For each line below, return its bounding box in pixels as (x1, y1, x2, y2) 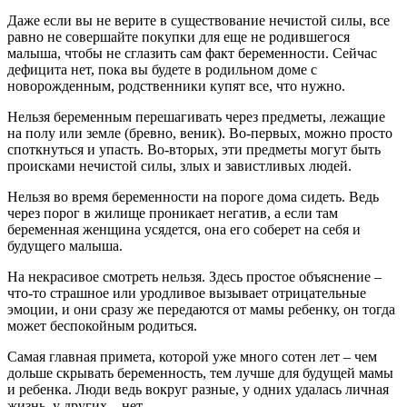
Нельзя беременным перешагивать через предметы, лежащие (7, 109, 385, 124)
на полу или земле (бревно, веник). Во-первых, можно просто (7, 125, 392, 141)
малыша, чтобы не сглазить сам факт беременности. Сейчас (7, 45, 377, 61)
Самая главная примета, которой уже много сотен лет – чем (7, 349, 377, 364)
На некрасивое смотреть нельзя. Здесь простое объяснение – (7, 269, 382, 284)
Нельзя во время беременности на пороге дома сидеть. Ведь (7, 189, 379, 204)
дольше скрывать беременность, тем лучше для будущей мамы (7, 365, 393, 381)
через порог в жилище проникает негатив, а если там (7, 205, 338, 221)
